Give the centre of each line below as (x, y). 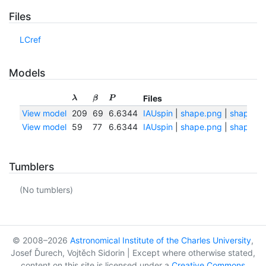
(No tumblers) (46, 190)
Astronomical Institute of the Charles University (161, 240)
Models (27, 73)
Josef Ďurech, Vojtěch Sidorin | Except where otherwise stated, (133, 253)
